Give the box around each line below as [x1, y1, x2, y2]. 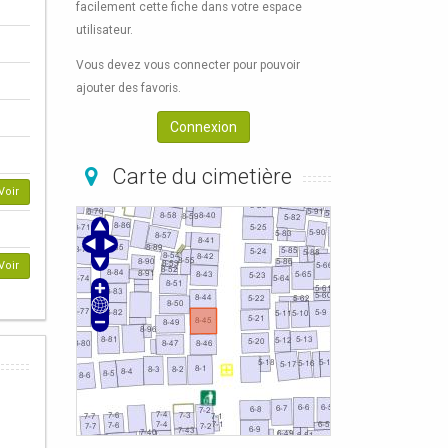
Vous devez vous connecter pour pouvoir [76, 57, 300, 72]
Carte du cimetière [106, 163, 292, 189]
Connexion [170, 118, 237, 135]
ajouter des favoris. [76, 80, 181, 95]
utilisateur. [76, 22, 133, 37]
